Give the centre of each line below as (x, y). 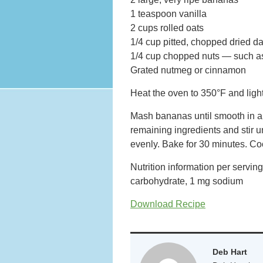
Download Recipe (168, 204)
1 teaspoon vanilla (168, 14)
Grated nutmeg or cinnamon (188, 70)
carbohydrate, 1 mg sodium (187, 181)
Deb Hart (230, 252)
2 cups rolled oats (167, 28)
